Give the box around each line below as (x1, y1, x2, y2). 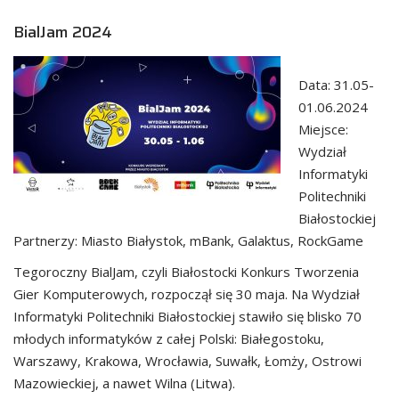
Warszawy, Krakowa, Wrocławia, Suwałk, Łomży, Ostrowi (13, 351, 362, 370)
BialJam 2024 (13, 19, 112, 45)
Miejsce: (298, 119, 348, 138)
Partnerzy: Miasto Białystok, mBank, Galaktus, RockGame (13, 231, 363, 249)
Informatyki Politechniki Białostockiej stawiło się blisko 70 (13, 306, 362, 325)
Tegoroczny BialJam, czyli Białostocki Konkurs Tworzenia (13, 262, 359, 281)
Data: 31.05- (298, 75, 374, 94)
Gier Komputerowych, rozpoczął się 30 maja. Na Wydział (13, 284, 360, 303)
